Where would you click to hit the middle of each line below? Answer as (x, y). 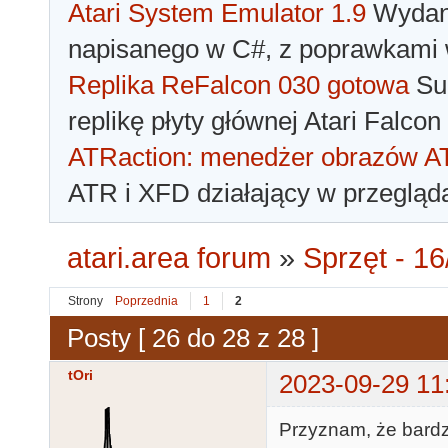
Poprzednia (146, 301)
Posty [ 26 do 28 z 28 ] (193, 337)
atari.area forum (169, 258)
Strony (85, 301)
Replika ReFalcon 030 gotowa (238, 85)
